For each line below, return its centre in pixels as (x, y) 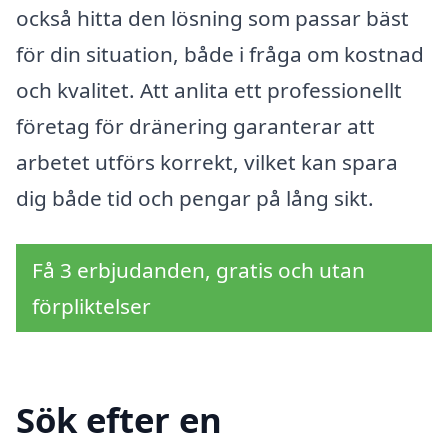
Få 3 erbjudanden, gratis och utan (198, 269)
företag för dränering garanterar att (195, 126)
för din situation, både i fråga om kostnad (220, 54)
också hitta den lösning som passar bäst (212, 18)
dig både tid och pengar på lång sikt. (195, 198)
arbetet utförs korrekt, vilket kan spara (207, 162)
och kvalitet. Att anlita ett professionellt (209, 90)
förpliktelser (91, 305)
